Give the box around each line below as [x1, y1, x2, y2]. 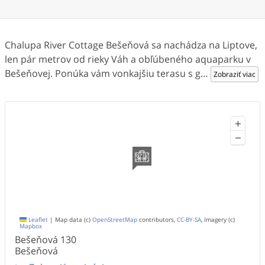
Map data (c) [53, 216, 92, 224]
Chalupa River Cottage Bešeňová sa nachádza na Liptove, [5, 38, 257, 51]
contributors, [137, 216, 177, 224]
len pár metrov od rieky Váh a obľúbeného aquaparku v [5, 53, 251, 66]
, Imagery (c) [201, 216, 235, 224]
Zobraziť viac [214, 69, 256, 79]
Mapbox [20, 222, 42, 230]
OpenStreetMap [92, 216, 137, 224]
